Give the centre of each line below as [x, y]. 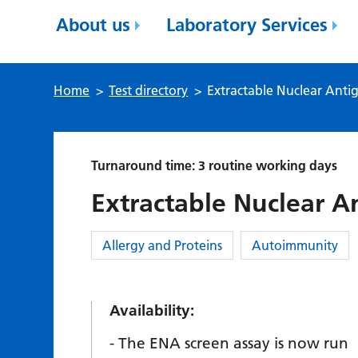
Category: [119, 240]
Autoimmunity [295, 245]
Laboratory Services [247, 25]
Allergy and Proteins [163, 245]
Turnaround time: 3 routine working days [215, 165]
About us [93, 25]
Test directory [149, 90]
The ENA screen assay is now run [234, 343]
